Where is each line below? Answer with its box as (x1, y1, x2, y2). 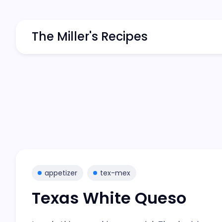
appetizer (45, 168, 77, 178)
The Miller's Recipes (32, 28, 148, 45)
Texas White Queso (32, 187, 186, 209)
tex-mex (100, 168, 130, 178)
